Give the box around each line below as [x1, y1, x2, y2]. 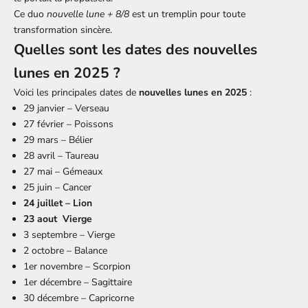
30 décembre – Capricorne [23, 291, 134, 305]
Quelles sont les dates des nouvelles [14, 39, 257, 59]
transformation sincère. [14, 23, 112, 36]
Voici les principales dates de [14, 85, 139, 99]
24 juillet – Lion [23, 196, 92, 210]
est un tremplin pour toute [129, 7, 245, 21]
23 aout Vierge [23, 212, 92, 225]
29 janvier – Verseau [23, 101, 109, 115]
